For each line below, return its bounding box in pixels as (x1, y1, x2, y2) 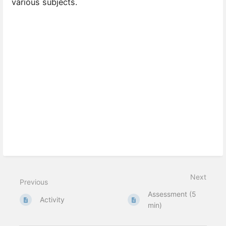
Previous (20, 178, 48, 187)
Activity (40, 195, 65, 204)
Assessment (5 (148, 190, 197, 199)
